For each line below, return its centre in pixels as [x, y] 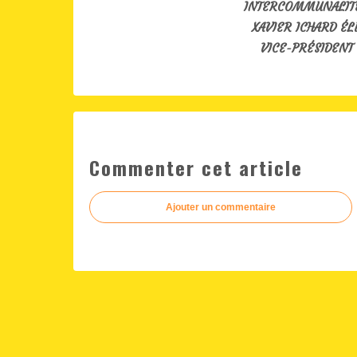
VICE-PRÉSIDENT [306, 48]
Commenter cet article [196, 167]
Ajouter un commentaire [221, 207]
